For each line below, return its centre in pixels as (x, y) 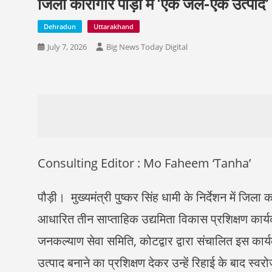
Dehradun (60, 27)
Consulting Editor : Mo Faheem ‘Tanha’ (144, 163)
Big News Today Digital (147, 47)
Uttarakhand (114, 27)
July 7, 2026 (67, 47)
